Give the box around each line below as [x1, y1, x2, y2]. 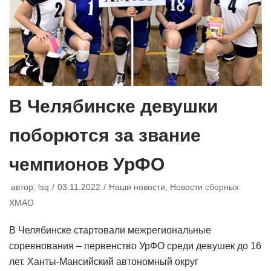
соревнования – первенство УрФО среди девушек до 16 [9, 241, 261, 252]
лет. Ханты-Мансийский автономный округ [9, 256, 198, 267]
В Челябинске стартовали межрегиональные [9, 225, 211, 236]
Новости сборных [170, 183, 239, 192]
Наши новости [109, 183, 165, 192]
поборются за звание [9, 125, 201, 146]
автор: [11, 183, 38, 192]
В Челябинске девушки [9, 96, 218, 117]
